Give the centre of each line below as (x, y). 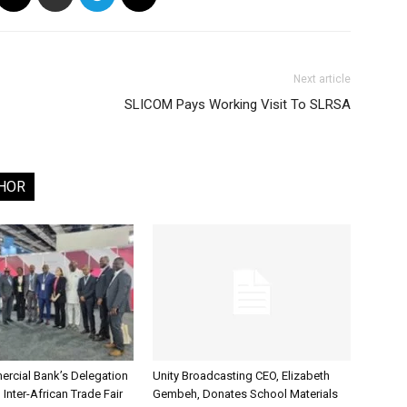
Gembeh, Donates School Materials (245, 394)
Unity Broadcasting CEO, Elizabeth (241, 376)
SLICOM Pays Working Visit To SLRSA (238, 104)
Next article (322, 79)
